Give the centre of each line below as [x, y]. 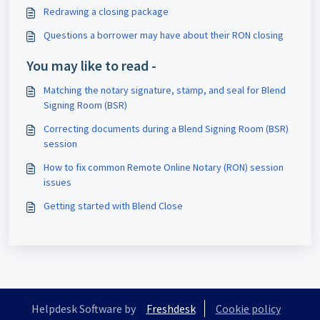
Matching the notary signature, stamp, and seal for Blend [165, 90]
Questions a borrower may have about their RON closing [164, 35]
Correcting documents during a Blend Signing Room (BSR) [166, 129]
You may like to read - [91, 66]
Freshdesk [171, 309]
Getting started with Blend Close [113, 206]
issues [57, 182]
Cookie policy [248, 309]
